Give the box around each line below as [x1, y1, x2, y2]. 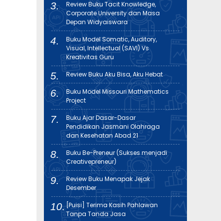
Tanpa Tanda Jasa [66, 210, 126, 218]
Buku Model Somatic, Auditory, [66, 35, 157, 43]
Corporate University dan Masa [66, 9, 160, 17]
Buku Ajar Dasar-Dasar [66, 113, 136, 122]
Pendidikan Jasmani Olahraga [66, 122, 160, 131]
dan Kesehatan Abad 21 [66, 131, 138, 140]
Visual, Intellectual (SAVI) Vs [66, 44, 149, 52]
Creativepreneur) [66, 157, 116, 166]
